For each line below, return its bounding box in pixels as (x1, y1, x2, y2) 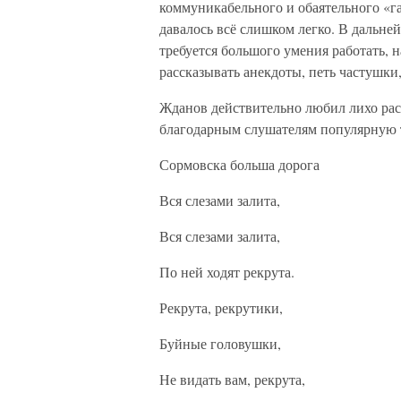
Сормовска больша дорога (159, 155, 320, 174)
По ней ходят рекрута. (159, 262, 294, 281)
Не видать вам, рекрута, (159, 370, 305, 388)
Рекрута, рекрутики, (159, 298, 283, 317)
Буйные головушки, (159, 334, 281, 353)
